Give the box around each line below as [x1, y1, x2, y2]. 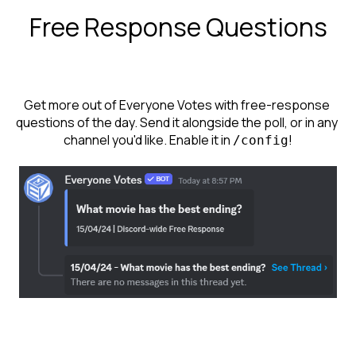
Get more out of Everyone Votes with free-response [24, 96, 332, 114]
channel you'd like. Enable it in [64, 131, 233, 149]
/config [233, 133, 288, 149]
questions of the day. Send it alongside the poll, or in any [16, 114, 340, 132]
